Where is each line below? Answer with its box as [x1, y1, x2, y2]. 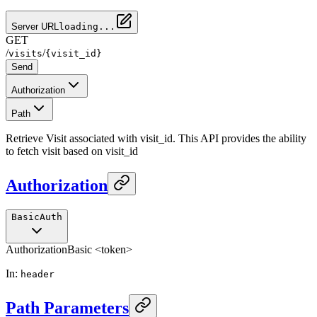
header [21, 268, 54, 279]
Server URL [11, 21, 59, 32]
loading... [59, 21, 115, 32]
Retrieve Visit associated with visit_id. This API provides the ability [6, 132, 306, 144]
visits [8, 47, 42, 59]
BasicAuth [11, 211, 62, 222]
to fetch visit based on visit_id [6, 144, 138, 157]
